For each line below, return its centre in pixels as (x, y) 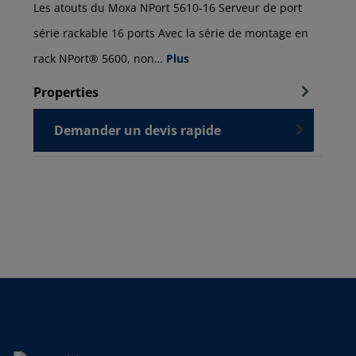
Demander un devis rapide (137, 131)
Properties (66, 93)
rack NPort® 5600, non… (100, 59)
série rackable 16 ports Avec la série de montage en (171, 33)
